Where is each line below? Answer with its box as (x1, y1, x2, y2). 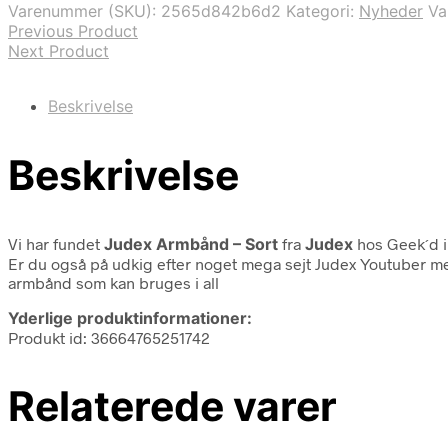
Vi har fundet (8, 233, 104, 253)
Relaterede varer (8, 380, 337, 431)
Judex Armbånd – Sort (104, 233, 278, 254)
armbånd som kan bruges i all (8, 272, 219, 292)
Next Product (8, 40, 109, 61)
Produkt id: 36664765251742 (8, 327, 210, 347)
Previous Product (8, 20, 138, 41)
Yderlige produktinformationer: (8, 307, 252, 328)
